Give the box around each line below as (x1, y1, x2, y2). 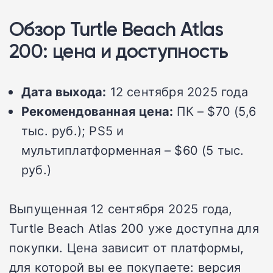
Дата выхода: (21, 83, 107, 101)
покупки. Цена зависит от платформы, (9, 239, 244, 257)
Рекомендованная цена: (21, 102, 174, 120)
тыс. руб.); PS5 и (21, 122, 124, 140)
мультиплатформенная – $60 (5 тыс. (21, 141, 244, 159)
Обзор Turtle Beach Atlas (9, 17, 224, 41)
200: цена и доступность (9, 39, 229, 63)
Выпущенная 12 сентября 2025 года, (9, 200, 233, 218)
